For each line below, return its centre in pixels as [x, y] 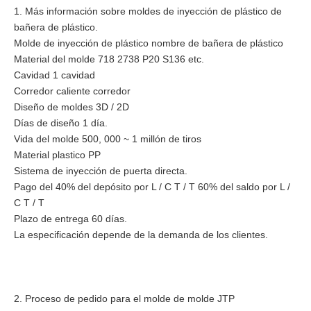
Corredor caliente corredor [72, 91]
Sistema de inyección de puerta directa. [101, 171]
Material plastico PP [57, 155]
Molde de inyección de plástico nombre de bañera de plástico [149, 43]
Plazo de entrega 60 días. [70, 219]
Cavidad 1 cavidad [54, 75]
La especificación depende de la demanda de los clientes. [141, 235]
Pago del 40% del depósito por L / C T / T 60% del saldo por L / [152, 187]
